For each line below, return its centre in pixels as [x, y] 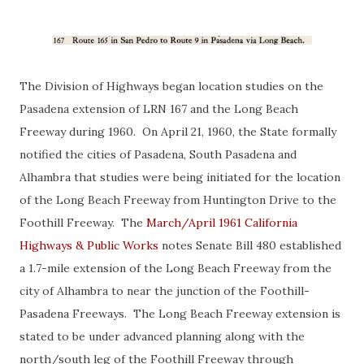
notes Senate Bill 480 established [250, 245]
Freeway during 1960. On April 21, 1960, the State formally [178, 131]
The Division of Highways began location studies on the [171, 86]
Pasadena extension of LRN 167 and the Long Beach [159, 108]
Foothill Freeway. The [83, 222]
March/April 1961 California [222, 222]
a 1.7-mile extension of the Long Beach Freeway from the [175, 268]
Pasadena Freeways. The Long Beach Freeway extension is [180, 313]
